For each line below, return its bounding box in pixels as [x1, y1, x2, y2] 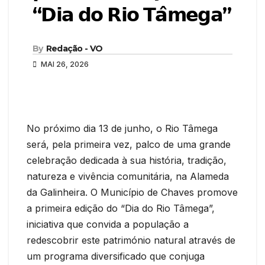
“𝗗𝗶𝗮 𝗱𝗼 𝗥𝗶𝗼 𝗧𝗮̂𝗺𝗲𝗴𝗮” [33, 2, 231, 26]
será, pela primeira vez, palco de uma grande [27, 138, 231, 150]
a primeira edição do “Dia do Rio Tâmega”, [27, 202, 215, 214]
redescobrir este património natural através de [27, 234, 235, 246]
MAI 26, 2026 [39, 59, 89, 69]
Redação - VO [46, 43, 103, 54]
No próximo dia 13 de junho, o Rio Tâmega [27, 122, 218, 134]
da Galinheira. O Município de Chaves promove [27, 186, 238, 198]
